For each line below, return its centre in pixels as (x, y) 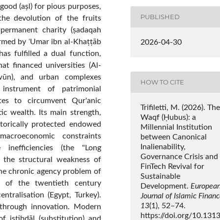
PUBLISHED (160, 17)
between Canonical (173, 137)
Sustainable (160, 176)
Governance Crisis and (179, 156)
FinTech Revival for (172, 166)
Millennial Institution (176, 127)
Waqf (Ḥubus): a (168, 117)
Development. (165, 186)
